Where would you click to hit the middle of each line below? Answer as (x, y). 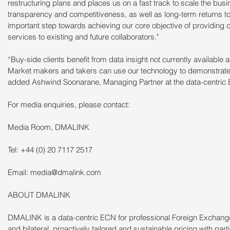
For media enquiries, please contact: (69, 105)
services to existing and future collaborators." (83, 37)
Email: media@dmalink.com (54, 172)
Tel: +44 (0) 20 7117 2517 (50, 150)
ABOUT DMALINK (39, 195)
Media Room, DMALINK (49, 127)
